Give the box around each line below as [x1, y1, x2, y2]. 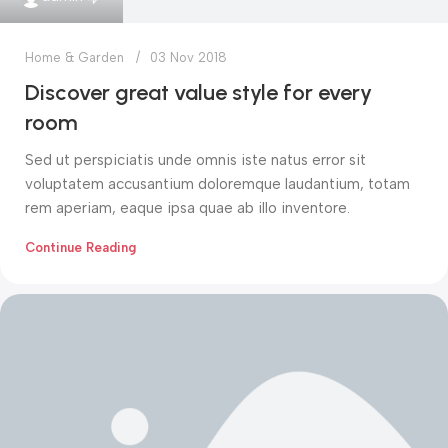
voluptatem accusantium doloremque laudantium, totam [25, 174, 410, 193]
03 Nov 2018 [150, 49, 227, 65]
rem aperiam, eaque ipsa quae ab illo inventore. [25, 198, 350, 217]
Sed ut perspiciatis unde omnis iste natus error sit [25, 150, 366, 169]
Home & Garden [25, 49, 124, 65]
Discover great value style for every [25, 78, 372, 106]
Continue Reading [25, 239, 136, 255]
